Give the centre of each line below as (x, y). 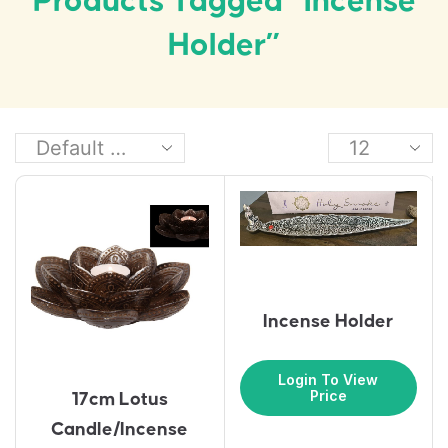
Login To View (328, 379)
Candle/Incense (120, 429)
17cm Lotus (119, 399)
